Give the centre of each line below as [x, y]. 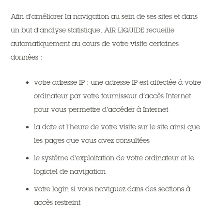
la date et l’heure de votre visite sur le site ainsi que [117, 127]
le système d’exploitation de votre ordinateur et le [114, 158]
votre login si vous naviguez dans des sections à [112, 189]
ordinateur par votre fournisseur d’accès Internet [113, 96]
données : [27, 57]
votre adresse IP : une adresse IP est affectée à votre [118, 82]
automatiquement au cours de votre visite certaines [95, 44]
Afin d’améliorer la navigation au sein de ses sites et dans [104, 16]
